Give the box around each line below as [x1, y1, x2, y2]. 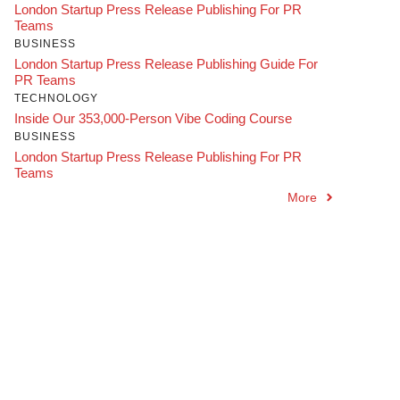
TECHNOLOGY [14, 91, 98, 104]
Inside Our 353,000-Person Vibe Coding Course [14, 110, 292, 126]
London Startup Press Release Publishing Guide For [14, 55, 318, 71]
